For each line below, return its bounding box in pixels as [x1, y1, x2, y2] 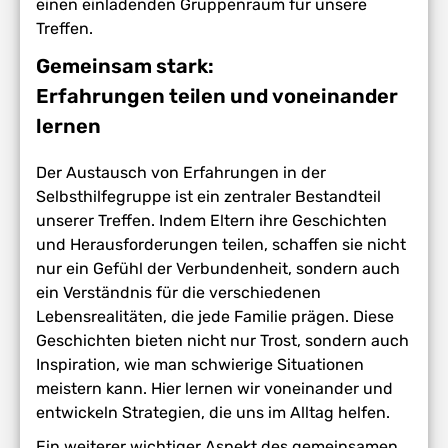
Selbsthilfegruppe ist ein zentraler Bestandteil [36, 187, 382, 207]
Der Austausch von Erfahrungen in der [36, 163, 327, 183]
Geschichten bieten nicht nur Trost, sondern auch [36, 331, 410, 351]
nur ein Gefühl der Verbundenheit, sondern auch [36, 259, 401, 279]
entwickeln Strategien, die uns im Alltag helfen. [36, 403, 391, 423]
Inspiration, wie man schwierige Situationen [36, 355, 365, 375]
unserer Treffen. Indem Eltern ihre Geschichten [36, 211, 388, 231]
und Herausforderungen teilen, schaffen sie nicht [36, 235, 407, 255]
